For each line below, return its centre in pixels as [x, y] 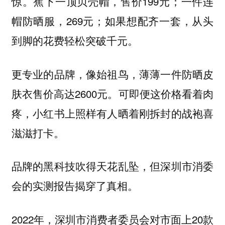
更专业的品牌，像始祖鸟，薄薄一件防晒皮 [113, 74]
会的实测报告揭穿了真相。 [76, 186]
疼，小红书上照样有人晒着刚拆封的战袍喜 [113, 113]
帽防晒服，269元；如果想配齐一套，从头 [113, 21]
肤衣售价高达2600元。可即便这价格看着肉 [113, 93]
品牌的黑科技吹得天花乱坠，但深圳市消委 [113, 166]
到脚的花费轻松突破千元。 [76, 40]
